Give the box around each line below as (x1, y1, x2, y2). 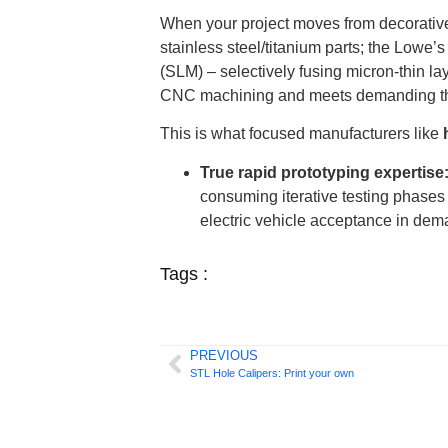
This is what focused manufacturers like (160, 125, 443, 143)
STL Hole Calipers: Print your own (190, 367, 354, 380)
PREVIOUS (190, 348, 258, 364)
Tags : (160, 263, 208, 284)
